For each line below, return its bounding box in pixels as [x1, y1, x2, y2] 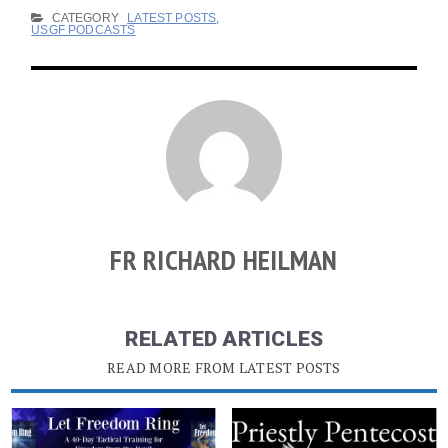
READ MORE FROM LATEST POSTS [107, 357, 341, 377]
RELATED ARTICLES [124, 326, 324, 351]
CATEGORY [48, 10, 120, 25]
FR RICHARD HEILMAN [110, 240, 338, 278]
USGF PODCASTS [31, 22, 136, 37]
